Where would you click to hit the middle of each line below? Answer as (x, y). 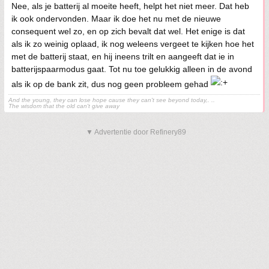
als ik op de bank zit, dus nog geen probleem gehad (111, 84)
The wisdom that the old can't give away (64, 106)
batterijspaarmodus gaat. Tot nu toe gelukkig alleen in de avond (132, 69)
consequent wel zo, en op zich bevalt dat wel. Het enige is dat (128, 32)
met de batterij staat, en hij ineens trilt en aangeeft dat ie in (123, 57)
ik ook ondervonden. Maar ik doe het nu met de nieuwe (116, 19)
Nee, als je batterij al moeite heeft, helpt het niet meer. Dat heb (130, 6)
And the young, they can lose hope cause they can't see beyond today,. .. (112, 100)
